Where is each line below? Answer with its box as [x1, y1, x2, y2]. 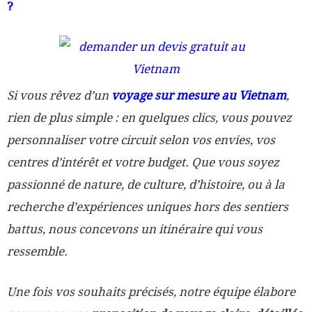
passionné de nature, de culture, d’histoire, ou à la [7, 178, 285, 192]
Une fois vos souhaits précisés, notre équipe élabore [7, 285, 295, 299]
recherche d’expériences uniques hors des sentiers [7, 200, 288, 214]
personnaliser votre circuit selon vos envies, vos [7, 133, 275, 148]
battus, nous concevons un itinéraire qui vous [7, 222, 263, 237]
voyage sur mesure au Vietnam [111, 88, 286, 103]
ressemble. [7, 244, 68, 259]
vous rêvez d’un [19, 88, 111, 103]
